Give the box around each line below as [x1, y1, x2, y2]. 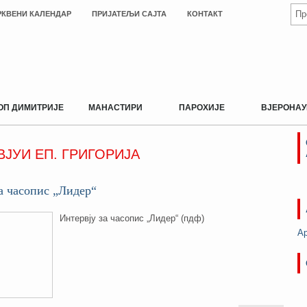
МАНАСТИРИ [88, 103, 143, 112]
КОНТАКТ [187, 10, 223, 18]
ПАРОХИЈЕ [179, 103, 225, 112]
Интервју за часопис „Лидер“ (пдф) [60, 213, 204, 223]
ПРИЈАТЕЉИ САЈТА [92, 10, 167, 18]
